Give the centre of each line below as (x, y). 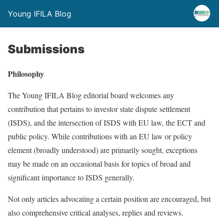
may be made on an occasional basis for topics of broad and (99, 164)
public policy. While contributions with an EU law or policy (100, 136)
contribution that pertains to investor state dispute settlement (99, 109)
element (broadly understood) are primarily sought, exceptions (103, 150)
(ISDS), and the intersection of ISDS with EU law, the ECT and (107, 122)
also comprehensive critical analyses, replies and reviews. (96, 212)
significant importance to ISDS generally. (71, 177)
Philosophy (26, 74)
